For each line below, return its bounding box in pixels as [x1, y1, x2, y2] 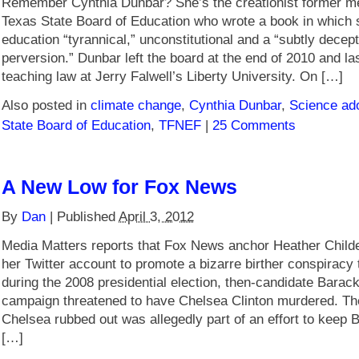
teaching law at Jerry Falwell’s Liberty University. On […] [2, 68, 343, 84]
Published [57, 208, 119, 224]
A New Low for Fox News [2, 175, 237, 198]
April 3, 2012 [119, 208, 194, 224]
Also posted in [2, 97, 91, 113]
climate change [91, 97, 181, 113]
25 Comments [212, 117, 296, 133]
